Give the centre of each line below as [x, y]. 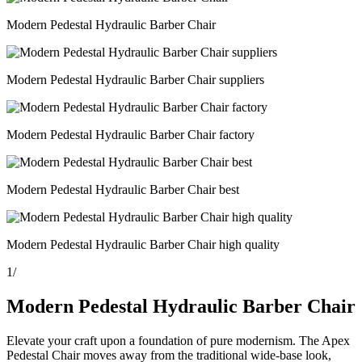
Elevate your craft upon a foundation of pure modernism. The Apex [178, 340]
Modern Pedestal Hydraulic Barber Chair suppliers [135, 80]
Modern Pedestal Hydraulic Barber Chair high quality [143, 244]
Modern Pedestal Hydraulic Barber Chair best [123, 189]
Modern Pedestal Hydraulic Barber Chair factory [130, 135]
